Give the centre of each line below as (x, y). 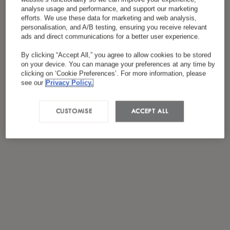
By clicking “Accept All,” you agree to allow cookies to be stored (116, 55)
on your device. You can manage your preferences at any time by (118, 64)
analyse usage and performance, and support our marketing (110, 9)
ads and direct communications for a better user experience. (111, 37)
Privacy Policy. (70, 83)
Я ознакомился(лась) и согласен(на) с (106, 9)
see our (32, 83)
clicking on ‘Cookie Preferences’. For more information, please (114, 74)
